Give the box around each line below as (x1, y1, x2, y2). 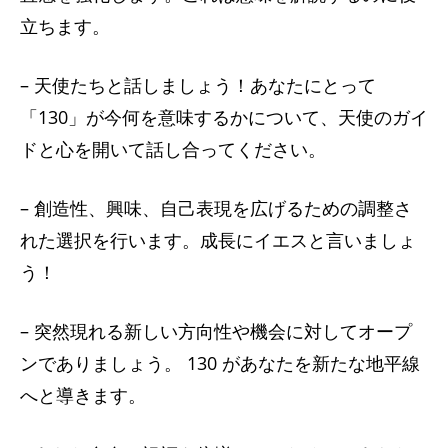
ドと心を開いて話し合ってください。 (20, 136, 326, 161)
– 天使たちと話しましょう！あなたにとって (20, 72, 376, 97)
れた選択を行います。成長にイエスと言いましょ (20, 227, 416, 252)
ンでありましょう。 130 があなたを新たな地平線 (20, 350, 420, 375)
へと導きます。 (20, 382, 146, 407)
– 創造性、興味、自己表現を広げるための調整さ (20, 195, 412, 220)
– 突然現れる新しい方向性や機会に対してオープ (20, 318, 412, 343)
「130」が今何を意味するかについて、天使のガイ (20, 104, 428, 129)
